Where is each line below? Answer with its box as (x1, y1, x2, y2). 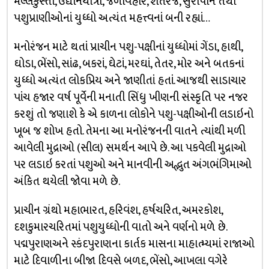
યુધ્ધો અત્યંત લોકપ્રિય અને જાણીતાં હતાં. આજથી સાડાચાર (13, 71, 246, 90)
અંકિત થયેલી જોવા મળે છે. (13, 172, 120, 191)
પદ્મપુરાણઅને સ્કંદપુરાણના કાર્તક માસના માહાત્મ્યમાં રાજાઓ (13, 235, 255, 253)
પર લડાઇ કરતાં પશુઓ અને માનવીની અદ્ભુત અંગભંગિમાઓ (13, 156, 252, 174)
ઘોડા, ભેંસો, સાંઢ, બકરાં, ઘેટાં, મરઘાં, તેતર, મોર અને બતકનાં (13, 55, 244, 73)
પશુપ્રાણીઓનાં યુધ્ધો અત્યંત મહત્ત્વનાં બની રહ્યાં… (13, 9, 210, 28)
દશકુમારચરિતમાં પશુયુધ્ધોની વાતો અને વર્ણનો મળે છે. (13, 218, 226, 237)
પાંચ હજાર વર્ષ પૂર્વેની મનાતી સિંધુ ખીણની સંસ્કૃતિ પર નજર (13, 88, 248, 107)
